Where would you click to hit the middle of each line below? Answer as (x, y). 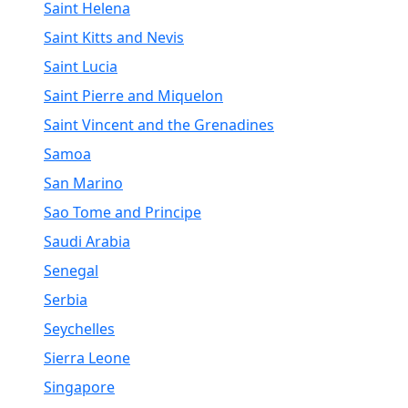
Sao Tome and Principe (122, 212)
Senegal (71, 270)
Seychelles (79, 329)
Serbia (66, 300)
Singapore (79, 387)
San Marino (83, 183)
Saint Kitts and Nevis (114, 37)
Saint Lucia (81, 66)
